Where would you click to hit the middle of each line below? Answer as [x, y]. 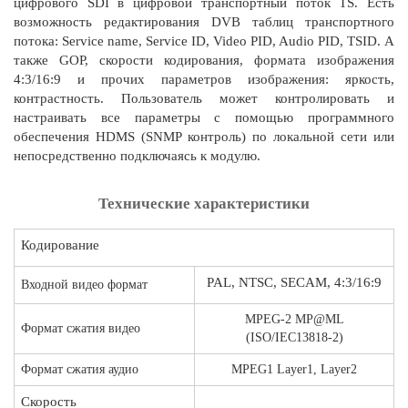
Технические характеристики [204, 203]
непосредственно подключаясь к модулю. [139, 155]
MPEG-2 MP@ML [294, 319]
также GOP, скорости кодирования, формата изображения [204, 60]
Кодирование [60, 245]
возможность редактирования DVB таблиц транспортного [204, 21]
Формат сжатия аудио [80, 369]
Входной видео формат [84, 284]
